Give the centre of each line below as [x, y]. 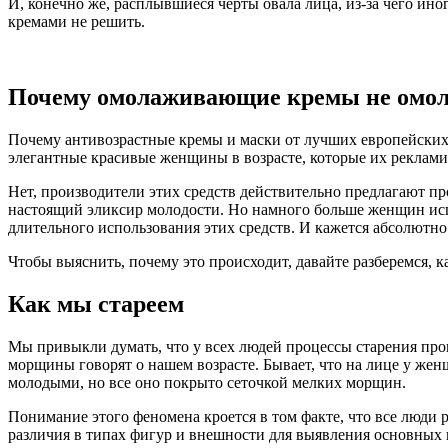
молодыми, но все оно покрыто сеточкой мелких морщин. [207, 383]
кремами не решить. [76, 21]
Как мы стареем [96, 304]
